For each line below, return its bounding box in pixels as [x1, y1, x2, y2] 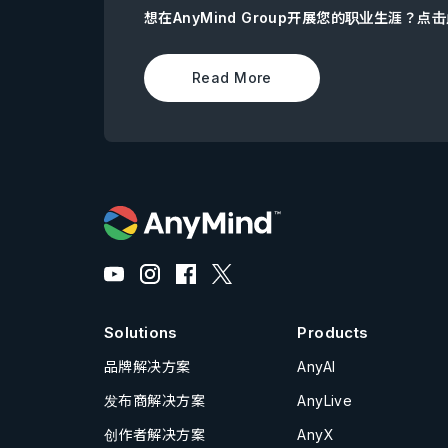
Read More [192, 69, 272, 87]
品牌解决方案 [104, 358, 191, 376]
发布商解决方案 [104, 392, 205, 410]
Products [297, 323, 369, 343]
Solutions [104, 323, 178, 343]
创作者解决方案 [104, 426, 205, 444]
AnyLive [297, 392, 353, 410]
